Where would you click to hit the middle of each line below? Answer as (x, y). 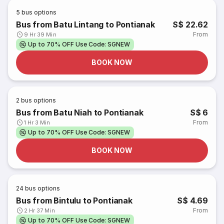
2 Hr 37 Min (39, 210)
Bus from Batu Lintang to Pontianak (85, 24)
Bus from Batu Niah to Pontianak (80, 112)
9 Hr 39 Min (40, 34)
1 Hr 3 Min (37, 122)
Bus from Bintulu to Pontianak (74, 200)
